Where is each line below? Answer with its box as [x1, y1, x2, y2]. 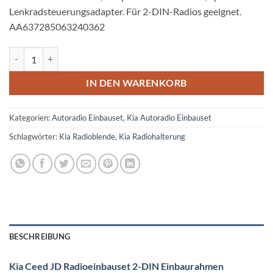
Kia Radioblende [59, 131, 115, 141]
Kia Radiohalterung [119, 131, 185, 141]
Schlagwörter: [9, 131, 59, 141]
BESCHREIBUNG [9, 231, 71, 241]
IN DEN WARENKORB [86, 77, 187, 89]
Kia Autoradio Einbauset [127, 112, 211, 122]
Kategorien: [9, 112, 52, 122]
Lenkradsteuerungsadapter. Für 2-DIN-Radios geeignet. [9, 5, 241, 18]
